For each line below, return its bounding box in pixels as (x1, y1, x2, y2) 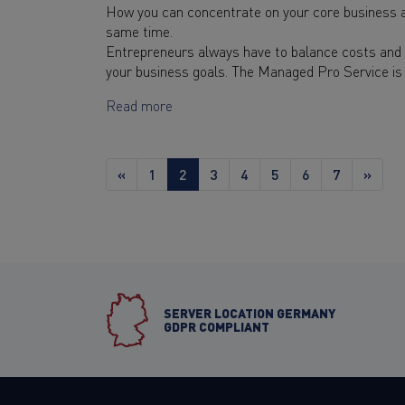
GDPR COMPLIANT (163, 316, 269, 335)
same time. (106, 20, 173, 41)
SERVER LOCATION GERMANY (163, 303, 335, 322)
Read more (106, 94, 173, 115)
